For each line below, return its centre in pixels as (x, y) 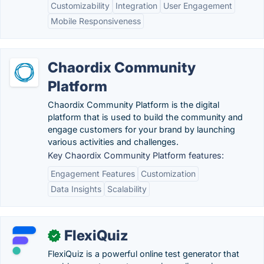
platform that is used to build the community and (145, 117)
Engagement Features (93, 174)
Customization (168, 174)
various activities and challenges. (113, 142)
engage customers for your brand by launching (141, 129)
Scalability (127, 189)
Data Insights (76, 189)
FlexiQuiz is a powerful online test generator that (143, 254)
